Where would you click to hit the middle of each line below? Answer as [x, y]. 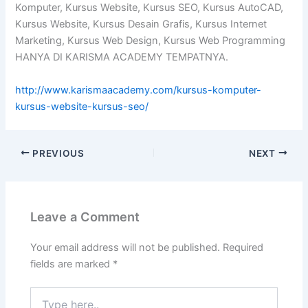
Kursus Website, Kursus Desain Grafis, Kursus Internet [141, 24]
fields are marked [72, 264]
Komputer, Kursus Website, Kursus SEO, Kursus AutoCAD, [150, 8]
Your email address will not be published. [125, 248]
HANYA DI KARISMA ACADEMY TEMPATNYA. [122, 57]
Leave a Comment [85, 217]
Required [243, 248]
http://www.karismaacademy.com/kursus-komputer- [139, 90]
